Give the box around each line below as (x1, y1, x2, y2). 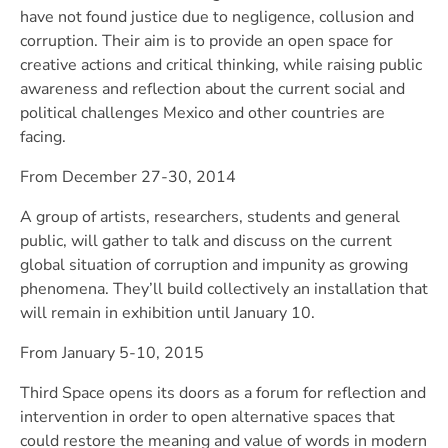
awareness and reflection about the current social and (20, 78, 405, 101)
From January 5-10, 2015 (20, 342, 208, 365)
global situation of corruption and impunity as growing (20, 254, 408, 277)
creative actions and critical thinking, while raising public (20, 54, 422, 77)
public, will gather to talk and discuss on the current (20, 230, 392, 253)
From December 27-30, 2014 (20, 166, 240, 189)
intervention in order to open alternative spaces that (20, 406, 395, 429)
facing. (20, 126, 66, 149)
